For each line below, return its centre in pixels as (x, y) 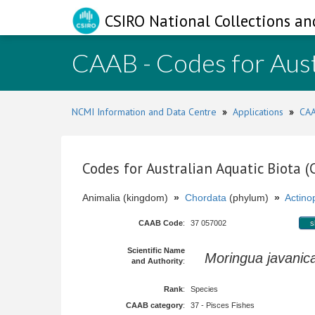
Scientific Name (156, 250)
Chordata (206, 198)
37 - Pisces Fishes (223, 305)
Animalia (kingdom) (128, 198)
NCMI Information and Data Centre (144, 112)
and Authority (157, 261)
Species (204, 289)
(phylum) (250, 198)
